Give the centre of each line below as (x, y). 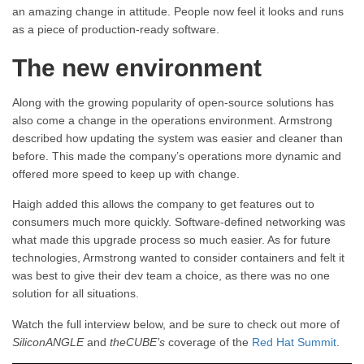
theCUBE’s (137, 342)
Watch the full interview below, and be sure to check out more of (176, 324)
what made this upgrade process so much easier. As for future (171, 240)
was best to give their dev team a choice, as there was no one (171, 276)
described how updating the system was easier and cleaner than (178, 138)
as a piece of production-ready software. (116, 29)
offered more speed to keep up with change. (126, 173)
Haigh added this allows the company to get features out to (163, 204)
